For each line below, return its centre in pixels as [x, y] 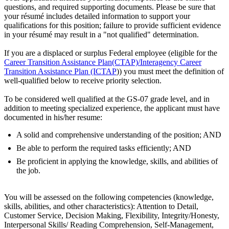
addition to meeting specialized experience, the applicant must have [112, 108]
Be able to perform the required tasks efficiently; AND [104, 148]
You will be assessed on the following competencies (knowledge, [109, 197]
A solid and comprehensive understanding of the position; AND [119, 134]
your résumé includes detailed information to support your [97, 16]
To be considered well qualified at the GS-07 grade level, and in [107, 99]
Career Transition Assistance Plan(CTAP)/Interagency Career [103, 62]
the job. [28, 170]
